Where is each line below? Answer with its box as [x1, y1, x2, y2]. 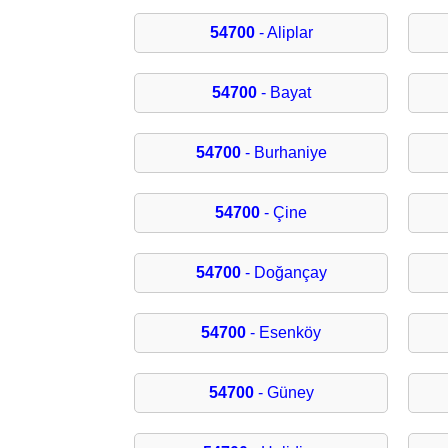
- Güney [253, 384, 314, 402]
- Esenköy [246, 324, 322, 342]
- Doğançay [240, 264, 327, 282]
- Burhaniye [240, 144, 327, 162]
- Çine [260, 204, 308, 222]
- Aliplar [254, 24, 313, 42]
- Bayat [256, 84, 311, 102]
